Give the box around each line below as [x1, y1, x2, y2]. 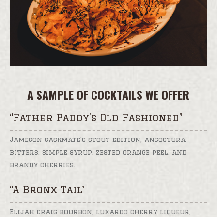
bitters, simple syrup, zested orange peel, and [9, 148, 186, 156]
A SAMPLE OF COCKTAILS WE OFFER [27, 85, 190, 103]
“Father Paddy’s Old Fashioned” [9, 111, 183, 123]
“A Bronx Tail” [9, 184, 85, 195]
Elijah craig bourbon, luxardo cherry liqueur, [9, 207, 191, 216]
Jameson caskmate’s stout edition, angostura [9, 135, 186, 143]
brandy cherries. [9, 160, 75, 169]
